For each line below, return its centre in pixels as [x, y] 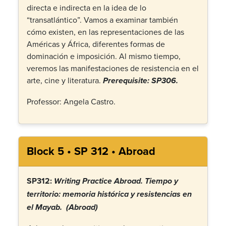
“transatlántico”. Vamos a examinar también [102, 20]
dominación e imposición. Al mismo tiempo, [104, 56]
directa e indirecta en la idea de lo [87, 8]
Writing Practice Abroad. [99, 182]
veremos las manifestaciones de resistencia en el [113, 68]
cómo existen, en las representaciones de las [105, 32]
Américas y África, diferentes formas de [96, 44]
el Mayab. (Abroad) [62, 208]
